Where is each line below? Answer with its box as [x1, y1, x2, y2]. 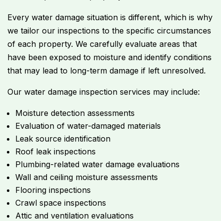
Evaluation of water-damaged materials [15, 121, 161, 131]
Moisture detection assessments [15, 108, 135, 118]
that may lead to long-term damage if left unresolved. [7, 66, 206, 76]
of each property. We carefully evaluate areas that [7, 39, 197, 49]
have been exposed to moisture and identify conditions [7, 52, 212, 63]
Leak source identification [15, 134, 110, 144]
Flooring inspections [15, 185, 91, 195]
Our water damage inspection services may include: [7, 87, 200, 97]
